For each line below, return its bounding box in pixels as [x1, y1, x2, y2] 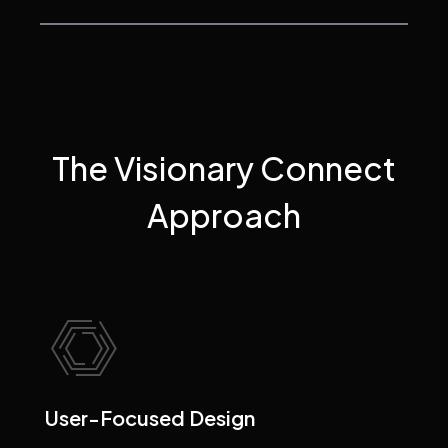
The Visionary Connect [52, 148, 396, 189]
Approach [147, 195, 301, 236]
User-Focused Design [45, 405, 255, 431]
